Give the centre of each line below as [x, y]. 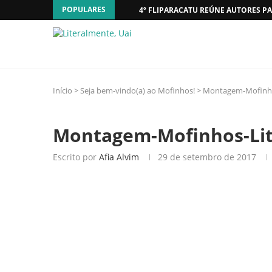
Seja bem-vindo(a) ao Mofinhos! [138, 90]
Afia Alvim [119, 157]
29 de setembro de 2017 [207, 157]
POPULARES [84, 9]
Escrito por [76, 157]
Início [63, 90]
